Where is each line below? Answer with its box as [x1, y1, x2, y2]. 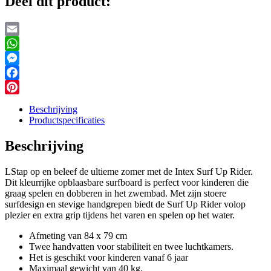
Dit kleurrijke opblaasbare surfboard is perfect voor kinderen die [5, 177, 249, 188]
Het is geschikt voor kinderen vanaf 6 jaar [29, 252, 188, 263]
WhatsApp [5, 53, 46, 64]
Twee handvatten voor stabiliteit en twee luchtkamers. [29, 241, 233, 252]
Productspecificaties [29, 115, 105, 126]
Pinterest [5, 96, 38, 107]
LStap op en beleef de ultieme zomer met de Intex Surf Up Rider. [5, 166, 253, 177]
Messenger [5, 67, 46, 78]
